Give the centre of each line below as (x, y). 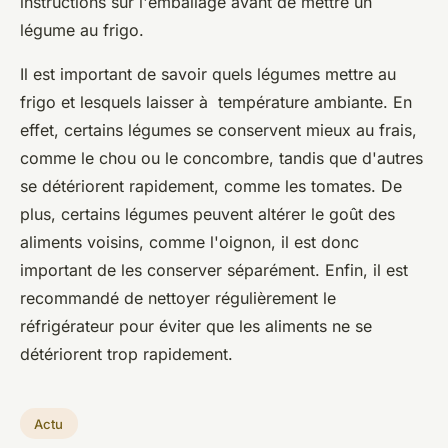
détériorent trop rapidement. (126, 353)
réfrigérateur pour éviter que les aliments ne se (196, 325)
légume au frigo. (82, 29)
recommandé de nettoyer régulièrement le (178, 297)
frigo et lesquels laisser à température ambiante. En (216, 101)
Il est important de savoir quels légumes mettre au (208, 73)
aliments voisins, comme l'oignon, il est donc (189, 241)
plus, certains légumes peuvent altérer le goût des (207, 213)
